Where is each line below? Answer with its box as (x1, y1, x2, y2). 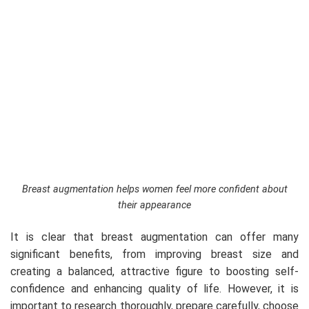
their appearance (118, 199, 191, 211)
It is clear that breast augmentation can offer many (10, 230, 299, 243)
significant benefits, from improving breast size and (10, 247, 299, 261)
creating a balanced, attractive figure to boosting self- (10, 264, 299, 278)
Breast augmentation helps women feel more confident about (21, 183, 288, 195)
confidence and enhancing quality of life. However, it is (10, 281, 299, 295)
